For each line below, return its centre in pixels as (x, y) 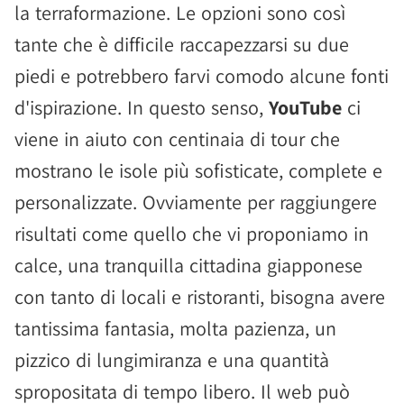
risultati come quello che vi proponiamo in (192, 234)
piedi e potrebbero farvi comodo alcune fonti (202, 76)
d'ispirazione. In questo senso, (142, 107)
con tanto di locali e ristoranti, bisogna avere (200, 297)
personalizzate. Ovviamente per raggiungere (196, 202)
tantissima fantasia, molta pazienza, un (175, 328)
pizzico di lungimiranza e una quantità (172, 360)
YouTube (305, 107)
